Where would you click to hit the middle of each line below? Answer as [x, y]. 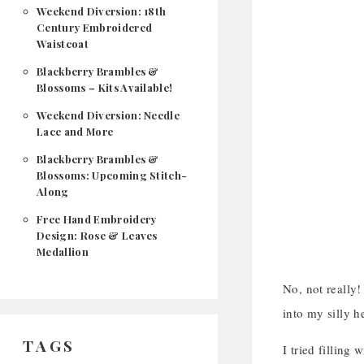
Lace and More [75, 131]
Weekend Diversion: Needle [108, 115]
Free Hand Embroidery [97, 219]
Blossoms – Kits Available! [105, 87]
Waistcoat [63, 43]
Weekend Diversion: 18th [102, 11]
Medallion [63, 251]
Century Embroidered [95, 27]
